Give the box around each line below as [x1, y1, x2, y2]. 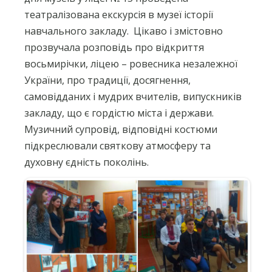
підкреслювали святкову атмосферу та [24, 138, 211, 152]
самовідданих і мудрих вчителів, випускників [24, 89, 242, 103]
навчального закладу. [24, 24, 129, 38]
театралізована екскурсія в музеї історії [24, 7, 213, 21]
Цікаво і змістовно [131, 24, 223, 38]
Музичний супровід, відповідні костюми [24, 122, 217, 136]
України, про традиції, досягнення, [24, 73, 191, 87]
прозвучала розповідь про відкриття [24, 40, 204, 54]
